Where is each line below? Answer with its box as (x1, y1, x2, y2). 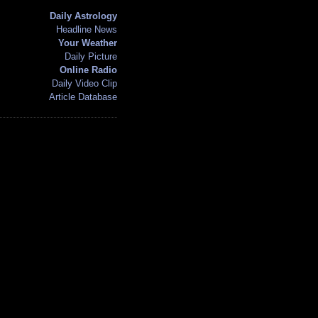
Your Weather (57, 37, 117, 48)
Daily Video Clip (51, 77, 117, 89)
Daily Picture (64, 50, 117, 62)
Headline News (55, 23, 117, 35)
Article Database (48, 91, 117, 102)
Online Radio (59, 64, 117, 75)
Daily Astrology (49, 10, 117, 21)
